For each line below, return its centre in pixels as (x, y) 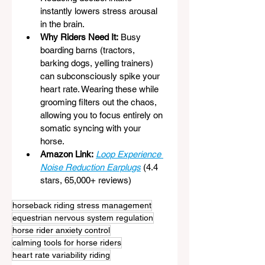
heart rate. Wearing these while (101, 89)
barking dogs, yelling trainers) (98, 63)
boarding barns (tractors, (89, 50)
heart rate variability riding (61, 255)
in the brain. (62, 24)
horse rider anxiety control (61, 230)
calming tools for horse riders (67, 242)
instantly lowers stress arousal (100, 11)
